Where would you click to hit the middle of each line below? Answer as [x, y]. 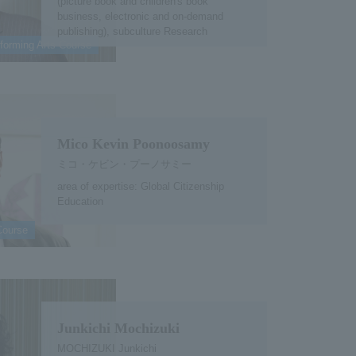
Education [80, 201]
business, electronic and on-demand [140, 16]
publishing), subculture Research [132, 31]
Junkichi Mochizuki [118, 328]
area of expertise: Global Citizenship [140, 186]
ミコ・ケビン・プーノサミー [124, 164]
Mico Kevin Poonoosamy [133, 143]
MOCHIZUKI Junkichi [106, 348]
